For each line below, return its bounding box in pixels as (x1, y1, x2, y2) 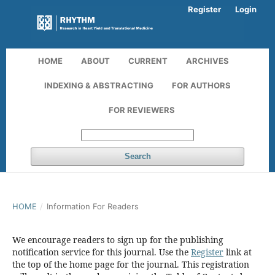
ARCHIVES (186, 56, 229, 66)
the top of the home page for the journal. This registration (12, 258, 249, 271)
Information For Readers (46, 201, 139, 212)
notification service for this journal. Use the (12, 246, 191, 258)
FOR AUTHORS (172, 80, 231, 91)
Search (124, 152, 151, 161)
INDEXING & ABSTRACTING (44, 80, 153, 91)
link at (223, 246, 252, 258)
